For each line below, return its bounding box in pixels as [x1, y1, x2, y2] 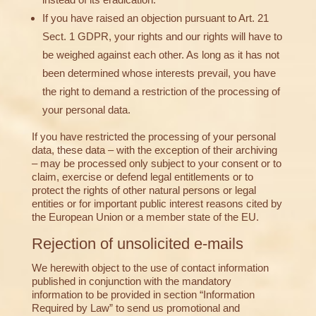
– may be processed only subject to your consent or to [31, 157, 281, 170]
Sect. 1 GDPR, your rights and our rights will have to [42, 30, 282, 43]
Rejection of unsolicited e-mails [31, 235, 243, 253]
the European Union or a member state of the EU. [31, 211, 259, 224]
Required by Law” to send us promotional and [31, 302, 240, 315]
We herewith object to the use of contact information [31, 262, 269, 274]
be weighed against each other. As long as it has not [42, 49, 279, 61]
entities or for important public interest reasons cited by [31, 197, 282, 210]
